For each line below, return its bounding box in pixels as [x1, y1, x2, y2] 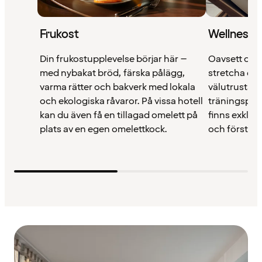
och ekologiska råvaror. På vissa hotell [40, 94, 203, 108]
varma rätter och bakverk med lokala [40, 80, 195, 94]
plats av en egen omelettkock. [40, 122, 167, 136]
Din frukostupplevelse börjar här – [40, 52, 187, 65]
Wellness [208, 26, 254, 43]
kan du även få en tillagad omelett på [40, 108, 198, 122]
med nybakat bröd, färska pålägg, [40, 66, 185, 80]
